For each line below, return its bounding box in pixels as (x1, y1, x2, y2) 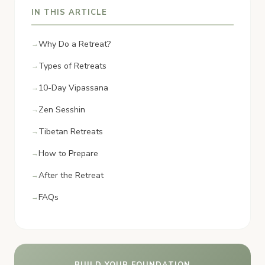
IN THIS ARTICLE (31, 7, 107, 18)
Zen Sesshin (38, 104, 85, 115)
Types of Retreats (38, 60, 106, 72)
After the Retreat (38, 169, 104, 181)
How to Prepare (38, 147, 98, 159)
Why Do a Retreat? (38, 38, 111, 50)
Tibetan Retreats (38, 125, 103, 137)
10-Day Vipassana (38, 82, 108, 93)
